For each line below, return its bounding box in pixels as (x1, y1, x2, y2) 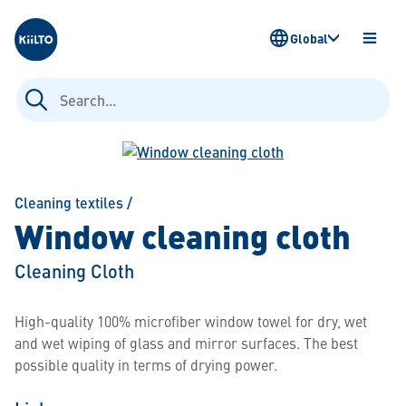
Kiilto (14, 6, 48, 27)
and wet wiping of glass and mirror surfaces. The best (14, 333, 358, 353)
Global (290, 29, 328, 47)
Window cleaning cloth (14, 211, 351, 259)
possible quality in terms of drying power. (14, 354, 277, 374)
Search (14, 75, 59, 96)
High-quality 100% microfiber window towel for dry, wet (14, 311, 367, 331)
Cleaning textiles (14, 192, 123, 213)
